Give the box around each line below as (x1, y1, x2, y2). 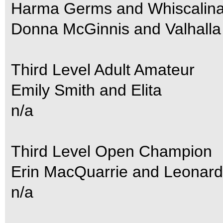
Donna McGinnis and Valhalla (11, 20, 221, 38)
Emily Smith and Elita (11, 81, 162, 99)
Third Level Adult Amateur (11, 61, 195, 79)
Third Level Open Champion (11, 142, 212, 160)
